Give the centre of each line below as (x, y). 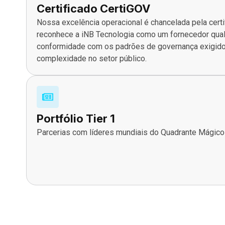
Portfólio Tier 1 (76, 118)
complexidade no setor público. (92, 58)
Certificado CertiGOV (93, 8)
